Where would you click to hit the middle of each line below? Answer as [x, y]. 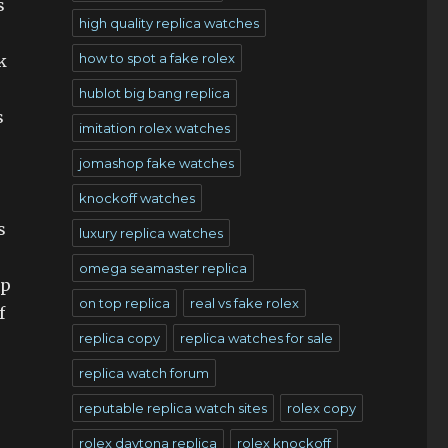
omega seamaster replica [162, 268]
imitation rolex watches [154, 128]
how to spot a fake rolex [156, 58]
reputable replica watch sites [172, 408]
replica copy [119, 338]
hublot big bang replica [154, 93]
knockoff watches [136, 198]
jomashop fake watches [156, 163]
